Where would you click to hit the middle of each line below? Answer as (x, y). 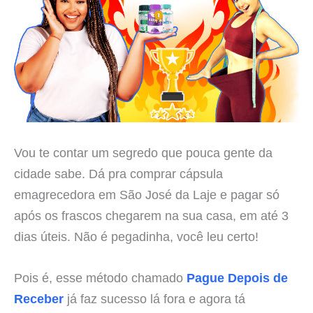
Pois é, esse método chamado (100, 278)
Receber (39, 299)
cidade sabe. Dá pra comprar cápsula (118, 174)
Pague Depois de (237, 278)
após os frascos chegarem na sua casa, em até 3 (151, 216)
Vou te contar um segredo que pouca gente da (143, 153)
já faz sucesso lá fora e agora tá (154, 299)
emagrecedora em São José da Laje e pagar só (147, 195)
